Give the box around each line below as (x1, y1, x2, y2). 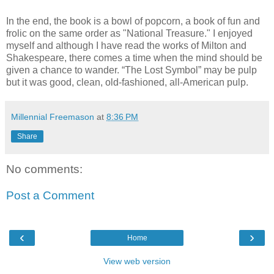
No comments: (6, 162, 83, 176)
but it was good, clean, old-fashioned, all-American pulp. (6, 76, 248, 87)
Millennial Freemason (11, 111, 94, 122)
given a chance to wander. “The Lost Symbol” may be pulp (6, 64, 257, 75)
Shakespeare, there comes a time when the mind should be (6, 52, 262, 63)
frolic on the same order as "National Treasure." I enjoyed (6, 28, 253, 39)
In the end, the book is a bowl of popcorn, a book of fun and (6, 15, 260, 26)
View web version (103, 256, 171, 266)
